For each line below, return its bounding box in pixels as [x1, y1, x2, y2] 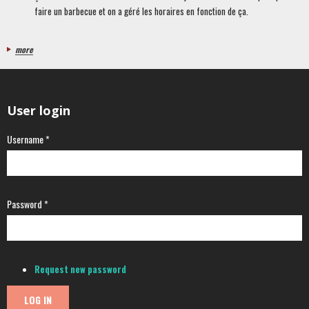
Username [7, 132, 46, 147]
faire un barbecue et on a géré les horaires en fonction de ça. [34, 4, 248, 19]
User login [7, 102, 70, 119]
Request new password [34, 262, 126, 277]
